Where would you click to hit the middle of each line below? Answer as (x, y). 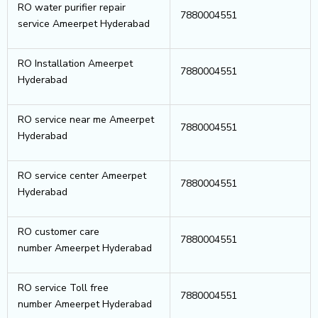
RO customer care (59, 231)
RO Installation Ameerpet (75, 63)
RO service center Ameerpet (82, 175)
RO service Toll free (63, 287)
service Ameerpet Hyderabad (84, 23)
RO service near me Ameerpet (86, 119)
